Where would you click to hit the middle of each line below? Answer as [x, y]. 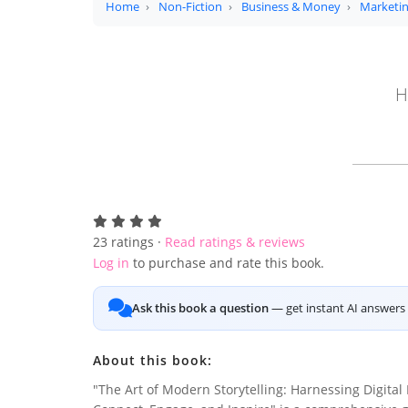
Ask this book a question [200, 308]
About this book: [153, 360]
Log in [111, 263]
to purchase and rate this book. [227, 263]
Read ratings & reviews [235, 242]
